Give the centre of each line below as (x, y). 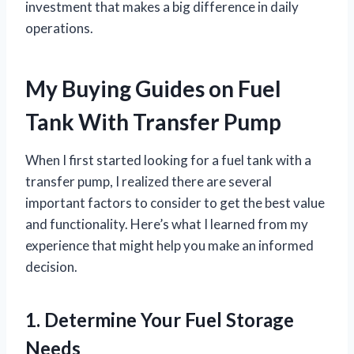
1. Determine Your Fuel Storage (160, 320)
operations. (59, 28)
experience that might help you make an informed (169, 246)
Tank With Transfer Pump (153, 122)
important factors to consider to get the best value (175, 203)
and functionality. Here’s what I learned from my (167, 224)
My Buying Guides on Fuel (153, 89)
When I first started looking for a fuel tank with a (168, 160)
